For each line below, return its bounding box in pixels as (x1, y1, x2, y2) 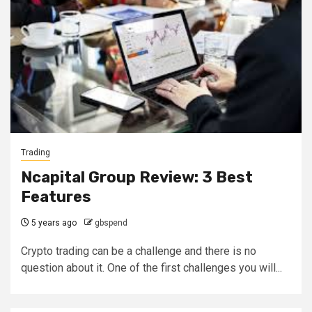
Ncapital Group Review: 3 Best (21, 168, 253, 187)
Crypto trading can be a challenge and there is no (21, 244, 256, 258)
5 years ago (29, 218, 77, 228)
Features (21, 187, 91, 206)
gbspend (95, 218, 127, 228)
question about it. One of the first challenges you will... (21, 261, 282, 274)
